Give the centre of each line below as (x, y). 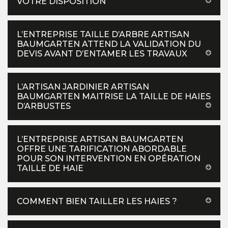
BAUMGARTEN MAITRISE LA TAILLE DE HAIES (114, 96)
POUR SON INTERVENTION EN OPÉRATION (109, 158)
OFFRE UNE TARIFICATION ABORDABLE (102, 149)
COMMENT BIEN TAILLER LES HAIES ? (97, 201)
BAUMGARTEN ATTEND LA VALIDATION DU (109, 44)
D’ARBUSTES (44, 106)
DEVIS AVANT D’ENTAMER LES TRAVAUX (102, 53)
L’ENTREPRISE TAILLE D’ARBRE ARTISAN (103, 34)
